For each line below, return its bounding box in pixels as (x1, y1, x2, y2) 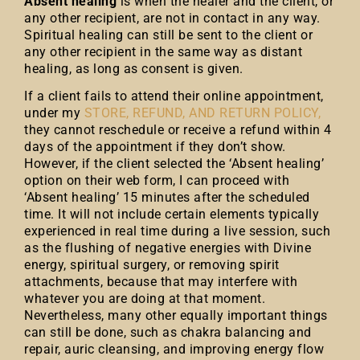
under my (24, 105, 84, 121)
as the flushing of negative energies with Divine (24, 240, 311, 256)
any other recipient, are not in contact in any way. (24, 10, 321, 26)
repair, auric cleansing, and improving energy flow (24, 342, 324, 357)
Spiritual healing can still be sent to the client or (24, 27, 313, 43)
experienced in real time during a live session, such (24, 223, 330, 239)
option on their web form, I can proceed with (24, 173, 289, 188)
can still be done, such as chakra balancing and (24, 325, 312, 340)
